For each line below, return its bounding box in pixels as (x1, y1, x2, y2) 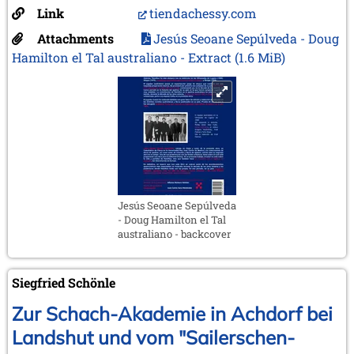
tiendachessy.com (149, 4, 256, 21)
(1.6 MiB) (235, 48, 285, 66)
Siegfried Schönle (12, 273, 115, 291)
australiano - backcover (118, 226, 231, 241)
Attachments (37, 29, 114, 47)
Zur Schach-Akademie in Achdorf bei (12, 301, 333, 326)
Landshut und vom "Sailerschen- (12, 325, 295, 349)
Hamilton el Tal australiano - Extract (12, 48, 235, 66)
